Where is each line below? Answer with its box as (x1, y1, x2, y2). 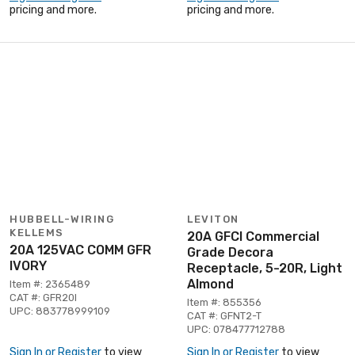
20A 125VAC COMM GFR (10, 242, 151, 258)
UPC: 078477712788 (187, 323, 285, 335)
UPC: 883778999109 (10, 304, 110, 317)
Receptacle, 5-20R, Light (187, 260, 342, 276)
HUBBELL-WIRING (10, 212, 114, 225)
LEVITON (187, 212, 239, 225)
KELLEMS (10, 226, 64, 239)
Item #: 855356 (187, 296, 261, 308)
